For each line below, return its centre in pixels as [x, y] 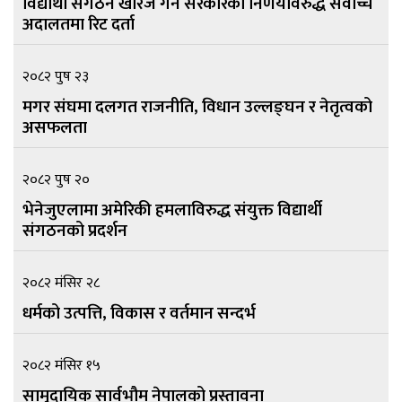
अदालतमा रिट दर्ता [79, 25]
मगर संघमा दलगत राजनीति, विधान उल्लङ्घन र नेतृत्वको [197, 107]
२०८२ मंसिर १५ [61, 366]
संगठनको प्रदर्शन [75, 231]
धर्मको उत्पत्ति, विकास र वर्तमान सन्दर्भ [139, 314]
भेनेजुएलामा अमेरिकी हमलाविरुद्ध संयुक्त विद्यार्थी [172, 210]
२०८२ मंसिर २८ [61, 284]
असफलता [55, 128]
